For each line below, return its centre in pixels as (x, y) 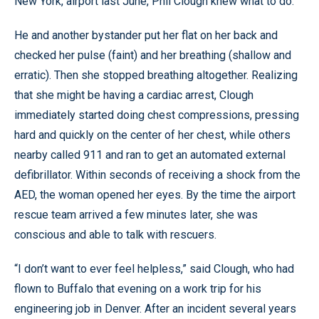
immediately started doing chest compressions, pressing (157, 115)
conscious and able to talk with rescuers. (115, 234)
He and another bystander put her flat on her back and (146, 35)
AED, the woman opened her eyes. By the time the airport (155, 194)
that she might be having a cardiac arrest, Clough (134, 95)
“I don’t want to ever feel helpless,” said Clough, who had (154, 268)
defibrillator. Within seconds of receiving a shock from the (157, 174)
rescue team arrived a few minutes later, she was (136, 214)
